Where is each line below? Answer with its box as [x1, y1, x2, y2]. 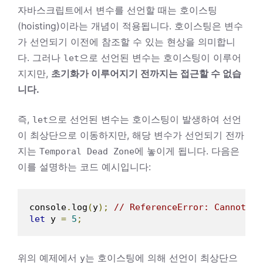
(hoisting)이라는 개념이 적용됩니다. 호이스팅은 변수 [18, 19, 243, 32]
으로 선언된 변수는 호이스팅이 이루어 [79, 51, 241, 63]
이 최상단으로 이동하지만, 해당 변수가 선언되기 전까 [18, 129, 244, 141]
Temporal [39, 146, 82, 157]
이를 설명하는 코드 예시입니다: [18, 160, 151, 173]
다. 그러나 [18, 51, 63, 63]
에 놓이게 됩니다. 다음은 [134, 144, 240, 157]
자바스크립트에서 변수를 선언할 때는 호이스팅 [18, 4, 217, 16]
